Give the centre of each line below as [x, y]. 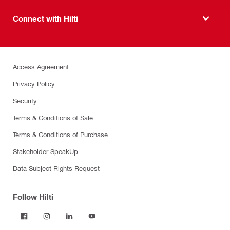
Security [25, 101]
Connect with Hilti [45, 18]
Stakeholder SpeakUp [45, 151]
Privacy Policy [34, 84]
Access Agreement [41, 67]
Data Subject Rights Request [56, 168]
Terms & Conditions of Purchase [60, 135]
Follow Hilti [33, 197]
